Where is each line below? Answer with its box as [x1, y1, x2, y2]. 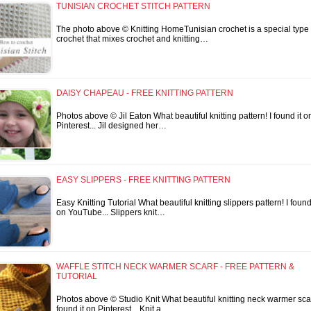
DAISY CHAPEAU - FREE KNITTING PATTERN [56, 87, 233, 98]
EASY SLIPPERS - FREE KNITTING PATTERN [56, 174, 230, 185]
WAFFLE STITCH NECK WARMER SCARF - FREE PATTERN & [56, 261, 294, 271]
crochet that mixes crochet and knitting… [56, 33, 208, 44]
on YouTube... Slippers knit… [56, 207, 165, 217]
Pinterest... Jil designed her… [56, 120, 167, 131]
